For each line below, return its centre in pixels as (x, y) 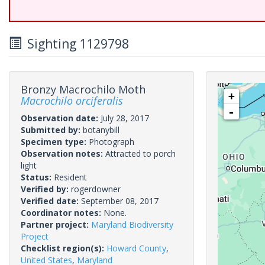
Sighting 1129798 (75, 44)
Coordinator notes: (62, 213)
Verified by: (46, 189)
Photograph (112, 142)
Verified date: (51, 201)
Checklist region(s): (64, 248)
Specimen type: (55, 142)
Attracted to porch (140, 153)
